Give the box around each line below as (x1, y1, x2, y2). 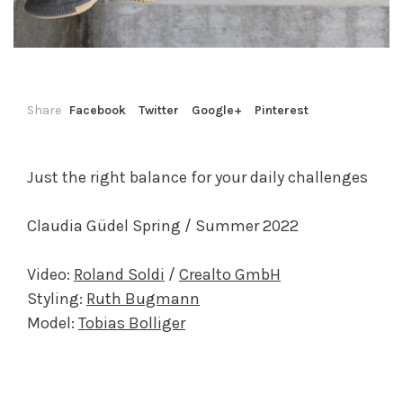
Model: (27, 313, 78, 334)
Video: (27, 264, 74, 285)
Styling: (27, 289, 86, 309)
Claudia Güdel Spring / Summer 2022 (27, 216, 299, 237)
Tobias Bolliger (78, 313, 185, 334)
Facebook (69, 103, 126, 119)
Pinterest (255, 103, 309, 119)
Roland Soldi (74, 264, 165, 285)
